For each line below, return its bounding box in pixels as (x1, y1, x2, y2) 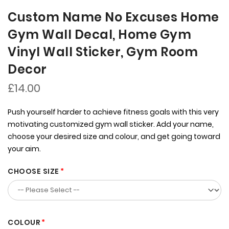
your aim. (8, 144, 41, 154)
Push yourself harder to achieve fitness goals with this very (8, 107, 219, 118)
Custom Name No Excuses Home (8, 9, 219, 26)
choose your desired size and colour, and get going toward (8, 131, 220, 142)
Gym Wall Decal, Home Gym (8, 26, 191, 43)
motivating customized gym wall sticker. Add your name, (8, 119, 214, 130)
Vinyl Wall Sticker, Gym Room (8, 43, 198, 61)
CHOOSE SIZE (8, 166, 59, 177)
